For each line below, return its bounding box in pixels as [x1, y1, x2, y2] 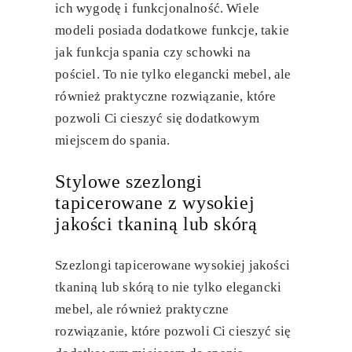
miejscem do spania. [55, 133, 170, 148]
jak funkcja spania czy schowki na [55, 45, 251, 60]
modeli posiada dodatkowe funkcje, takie [55, 23, 289, 38]
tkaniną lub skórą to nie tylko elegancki [55, 280, 282, 295]
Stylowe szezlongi [55, 171, 203, 192]
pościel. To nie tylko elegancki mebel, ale [55, 67, 291, 82]
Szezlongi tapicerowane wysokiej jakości [55, 258, 290, 273]
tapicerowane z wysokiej [55, 192, 255, 214]
